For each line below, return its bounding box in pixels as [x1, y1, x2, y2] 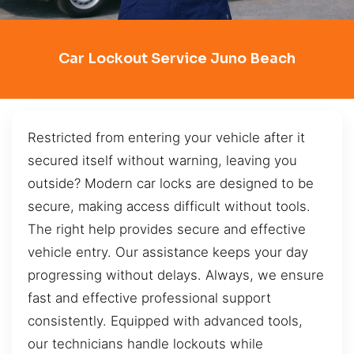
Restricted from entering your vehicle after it [28, 129, 305, 145]
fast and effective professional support [28, 289, 271, 306]
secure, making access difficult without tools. [28, 198, 311, 214]
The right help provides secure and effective [28, 220, 306, 237]
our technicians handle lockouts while [28, 335, 263, 352]
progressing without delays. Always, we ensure [28, 266, 324, 283]
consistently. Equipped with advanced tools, [28, 312, 303, 329]
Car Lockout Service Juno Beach [58, 50, 296, 68]
